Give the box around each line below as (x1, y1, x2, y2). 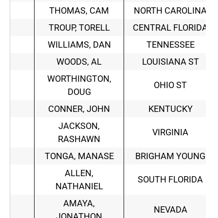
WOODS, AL (56, 56, 102, 67)
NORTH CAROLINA (134, 5, 207, 16)
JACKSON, (58, 121, 100, 131)
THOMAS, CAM (49, 5, 109, 16)
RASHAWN (58, 134, 100, 145)
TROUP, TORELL (48, 22, 110, 33)
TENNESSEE (146, 39, 195, 50)
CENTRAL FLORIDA (133, 22, 208, 33)
